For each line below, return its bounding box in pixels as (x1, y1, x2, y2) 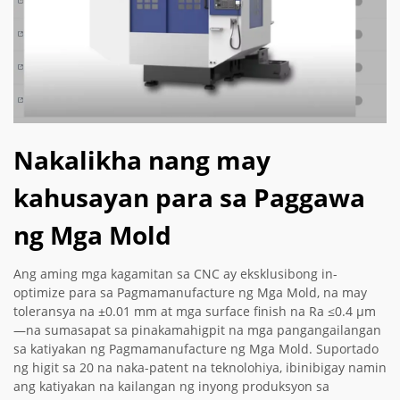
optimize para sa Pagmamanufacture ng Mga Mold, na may (13, 284, 367, 302)
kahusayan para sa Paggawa (13, 180, 365, 215)
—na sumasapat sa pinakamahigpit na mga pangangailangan (13, 321, 381, 339)
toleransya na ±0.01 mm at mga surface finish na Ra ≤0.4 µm (13, 303, 376, 321)
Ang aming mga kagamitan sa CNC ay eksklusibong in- (13, 265, 337, 283)
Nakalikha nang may (13, 143, 271, 178)
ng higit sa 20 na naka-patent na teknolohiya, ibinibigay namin (13, 359, 387, 377)
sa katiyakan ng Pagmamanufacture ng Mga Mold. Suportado (13, 340, 379, 358)
